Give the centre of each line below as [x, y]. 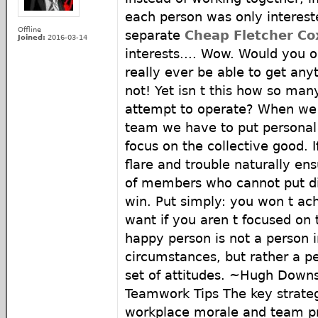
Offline [29, 29]
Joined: [32, 37]
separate [155, 35]
